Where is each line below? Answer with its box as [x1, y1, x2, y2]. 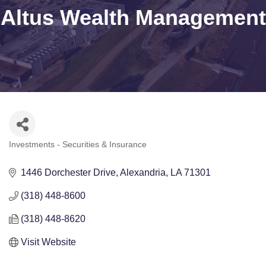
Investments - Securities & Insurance [9, 140, 147, 150]
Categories [8, 147, 49, 157]
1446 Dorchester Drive [21, 167, 116, 178]
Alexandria [120, 167, 166, 178]
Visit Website [21, 237, 76, 248]
